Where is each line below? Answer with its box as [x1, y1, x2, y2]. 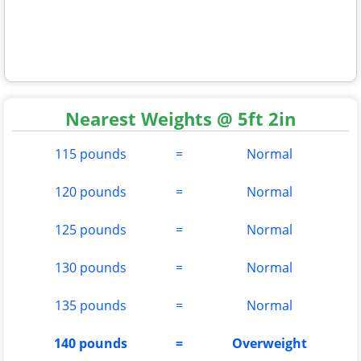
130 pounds [55, 258, 127, 276]
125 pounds [55, 220, 127, 239]
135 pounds [55, 296, 127, 314]
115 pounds [55, 144, 127, 163]
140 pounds [54, 334, 127, 352]
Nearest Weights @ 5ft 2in [65, 106, 296, 131]
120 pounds [55, 182, 127, 201]
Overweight [232, 334, 307, 352]
